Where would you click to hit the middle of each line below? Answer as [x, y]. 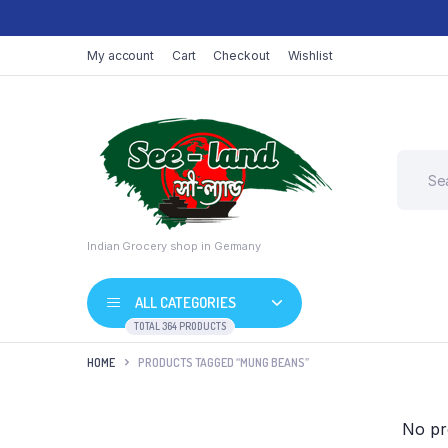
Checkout [241, 55]
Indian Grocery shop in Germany [174, 246]
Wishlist [310, 55]
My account [120, 55]
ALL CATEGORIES [185, 302]
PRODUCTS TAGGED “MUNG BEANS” [223, 362]
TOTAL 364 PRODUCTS [180, 326]
